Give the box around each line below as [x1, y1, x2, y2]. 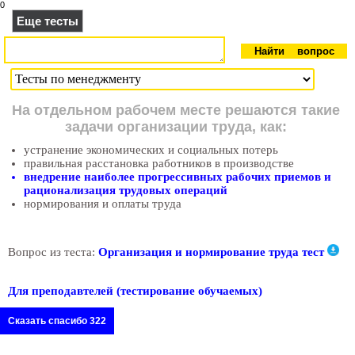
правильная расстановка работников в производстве [24, 157, 294, 170]
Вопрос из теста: [8, 246, 98, 259]
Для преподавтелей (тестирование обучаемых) [8, 284, 262, 298]
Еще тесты [17, 14, 78, 28]
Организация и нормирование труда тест [98, 246, 324, 259]
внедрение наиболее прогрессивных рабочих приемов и [24, 170, 331, 183]
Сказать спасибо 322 [8, 315, 106, 327]
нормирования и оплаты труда [24, 197, 181, 210]
